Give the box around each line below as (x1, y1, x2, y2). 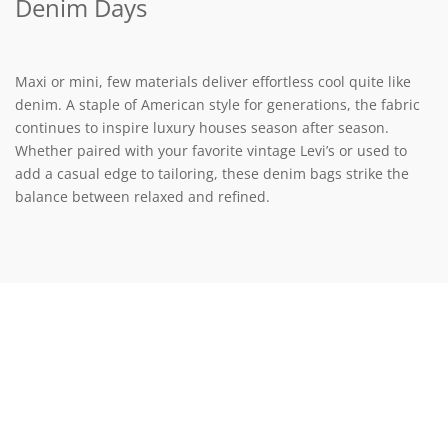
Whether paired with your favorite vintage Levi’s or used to (15, 141, 407, 161)
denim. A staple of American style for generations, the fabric (15, 95, 420, 115)
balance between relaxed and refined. (15, 187, 270, 207)
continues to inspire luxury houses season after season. (15, 118, 389, 138)
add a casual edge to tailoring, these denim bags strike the (15, 164, 409, 184)
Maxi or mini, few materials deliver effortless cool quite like (15, 72, 411, 92)
